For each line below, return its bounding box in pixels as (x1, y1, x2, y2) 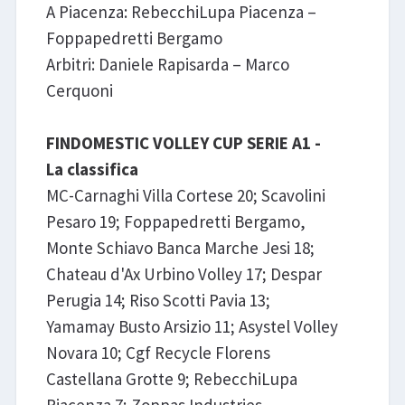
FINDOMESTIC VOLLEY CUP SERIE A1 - (45, 131, 321, 154)
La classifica (45, 157, 138, 180)
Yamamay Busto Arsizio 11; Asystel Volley (45, 315, 338, 337)
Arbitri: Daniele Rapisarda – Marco (45, 52, 289, 75)
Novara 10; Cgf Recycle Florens (45, 341, 270, 363)
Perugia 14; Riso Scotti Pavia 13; (45, 288, 270, 311)
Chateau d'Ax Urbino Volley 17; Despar (45, 262, 322, 285)
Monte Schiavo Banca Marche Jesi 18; (45, 236, 315, 259)
